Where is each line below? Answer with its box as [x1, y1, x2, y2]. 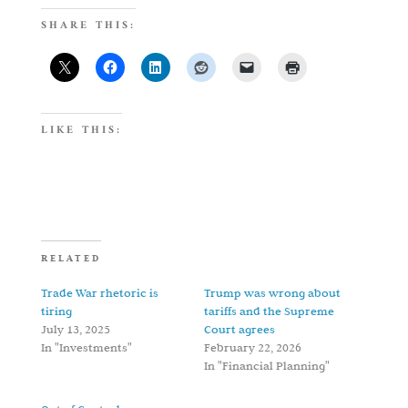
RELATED [40, 251, 101, 264]
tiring [40, 303, 72, 318]
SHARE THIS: [40, 16, 136, 36]
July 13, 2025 [40, 321, 110, 336]
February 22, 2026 [203, 340, 301, 354]
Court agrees [203, 321, 275, 336]
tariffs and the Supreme [203, 303, 334, 318]
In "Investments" [40, 340, 132, 354]
